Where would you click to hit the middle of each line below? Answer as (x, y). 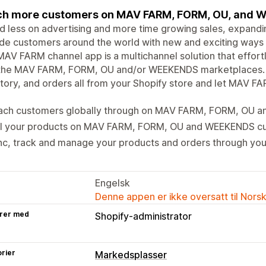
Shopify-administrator (143, 216)
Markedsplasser (131, 254)
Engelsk (113, 183)
